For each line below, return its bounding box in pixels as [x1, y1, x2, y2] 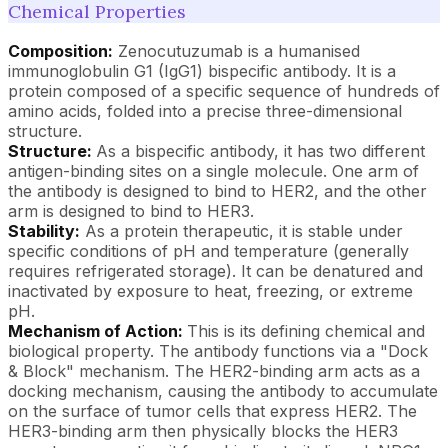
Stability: [8, 220, 80, 241]
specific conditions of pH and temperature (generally [8, 240, 409, 261]
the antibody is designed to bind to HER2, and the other [8, 180, 427, 201]
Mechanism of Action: [8, 320, 187, 341]
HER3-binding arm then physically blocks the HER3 [8, 420, 398, 441]
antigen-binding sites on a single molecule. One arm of [8, 160, 419, 181]
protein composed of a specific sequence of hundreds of [8, 80, 440, 101]
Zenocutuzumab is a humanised [113, 40, 360, 61]
